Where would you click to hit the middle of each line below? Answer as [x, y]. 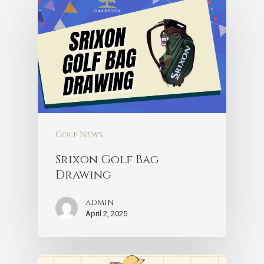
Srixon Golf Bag [107, 159]
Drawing [83, 174]
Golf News [79, 134]
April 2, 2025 [106, 213]
